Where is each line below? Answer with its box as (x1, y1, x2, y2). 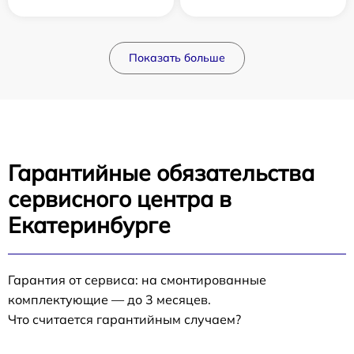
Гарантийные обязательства (8, 159, 314, 186)
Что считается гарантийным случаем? (8, 311, 241, 327)
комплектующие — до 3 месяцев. (8, 292, 211, 307)
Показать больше (129, 51, 225, 65)
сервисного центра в (8, 185, 232, 213)
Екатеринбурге (8, 211, 171, 239)
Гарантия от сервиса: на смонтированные (8, 272, 266, 288)
